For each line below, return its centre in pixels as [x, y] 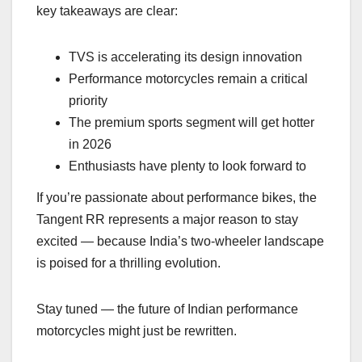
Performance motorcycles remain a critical [188, 78]
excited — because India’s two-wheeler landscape [180, 242]
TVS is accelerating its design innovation [185, 57]
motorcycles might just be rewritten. [137, 331]
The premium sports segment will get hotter [192, 122]
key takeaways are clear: [107, 11]
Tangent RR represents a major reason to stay [167, 220]
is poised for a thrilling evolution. [128, 263]
